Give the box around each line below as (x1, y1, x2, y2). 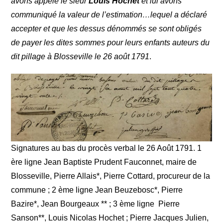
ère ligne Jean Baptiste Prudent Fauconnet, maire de (11, 157, 197, 166)
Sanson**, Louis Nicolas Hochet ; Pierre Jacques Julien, (11, 213, 209, 222)
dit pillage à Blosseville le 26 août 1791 (11, 52, 150, 61)
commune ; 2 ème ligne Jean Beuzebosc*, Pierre (11, 185, 183, 194)
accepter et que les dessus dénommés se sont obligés (11, 24, 202, 33)
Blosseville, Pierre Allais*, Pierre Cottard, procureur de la (11, 171, 211, 180)
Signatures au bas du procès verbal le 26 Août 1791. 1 (11, 143, 202, 152)
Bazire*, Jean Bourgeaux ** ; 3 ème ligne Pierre (11, 199, 180, 208)
